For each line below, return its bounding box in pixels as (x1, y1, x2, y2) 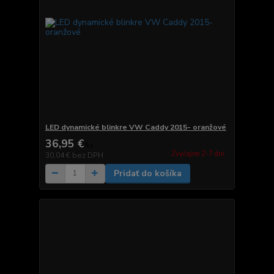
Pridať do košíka (113, 167, 182, 179)
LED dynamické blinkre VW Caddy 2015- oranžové (45, 122, 226, 132)
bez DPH (72, 150, 103, 160)
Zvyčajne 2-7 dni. (171, 149, 226, 158)
